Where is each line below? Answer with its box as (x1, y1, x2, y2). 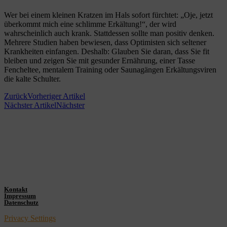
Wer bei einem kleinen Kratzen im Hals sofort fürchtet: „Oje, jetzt (4, 11, 213, 20)
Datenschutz (4, 199, 39, 207)
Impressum (4, 192, 36, 200)
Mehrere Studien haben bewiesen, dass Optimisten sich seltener (4, 38, 206, 47)
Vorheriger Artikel (27, 92, 85, 101)
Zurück (4, 92, 27, 101)
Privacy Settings (4, 214, 56, 223)
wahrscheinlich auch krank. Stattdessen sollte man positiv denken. (4, 29, 214, 38)
